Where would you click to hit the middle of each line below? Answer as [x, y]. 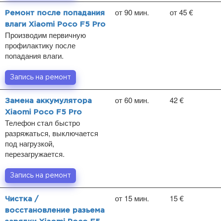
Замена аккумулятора [48, 101]
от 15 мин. [132, 198]
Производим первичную [45, 35]
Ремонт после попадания [55, 13]
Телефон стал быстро [42, 123]
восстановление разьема [55, 210]
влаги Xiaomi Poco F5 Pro [55, 24]
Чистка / [22, 199]
